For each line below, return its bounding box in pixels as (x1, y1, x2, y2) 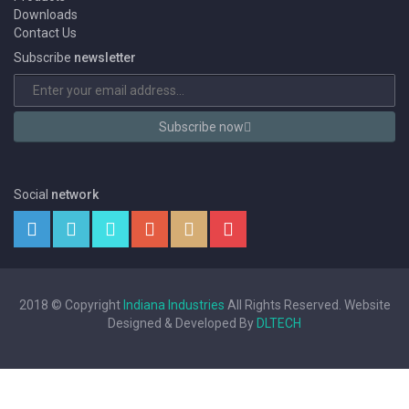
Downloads (14, 6, 78, 22)
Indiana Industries (122, 297, 225, 312)
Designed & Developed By (108, 315, 257, 330)
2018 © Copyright (18, 297, 123, 312)
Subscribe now (158, 119, 244, 134)
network (48, 186, 99, 202)
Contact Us (14, 25, 77, 40)
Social (14, 186, 48, 202)
